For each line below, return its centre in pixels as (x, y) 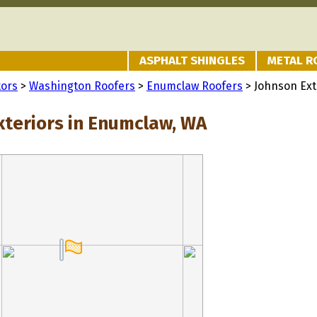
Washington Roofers (82, 86)
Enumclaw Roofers (195, 86)
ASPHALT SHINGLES (192, 60)
